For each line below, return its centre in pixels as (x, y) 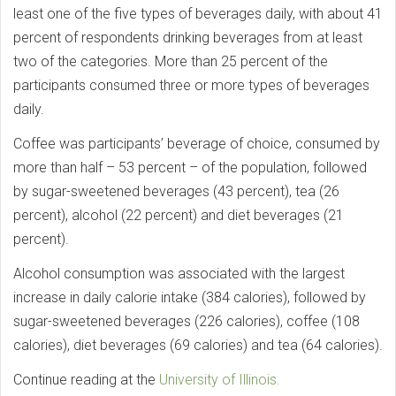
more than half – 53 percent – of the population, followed (190, 167)
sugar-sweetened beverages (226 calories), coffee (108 (187, 321)
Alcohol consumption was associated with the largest (179, 273)
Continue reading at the (86, 379)
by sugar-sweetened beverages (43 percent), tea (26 (176, 191)
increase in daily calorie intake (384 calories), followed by (190, 297)
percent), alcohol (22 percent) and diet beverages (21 (179, 215)
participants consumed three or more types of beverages (191, 85)
